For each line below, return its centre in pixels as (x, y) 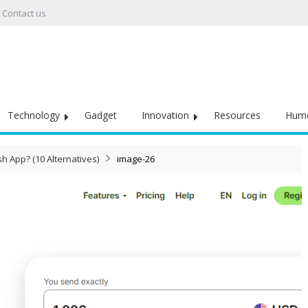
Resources (237, 115)
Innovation (165, 115)
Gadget (101, 115)
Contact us (24, 13)
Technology (34, 115)
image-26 (136, 159)
